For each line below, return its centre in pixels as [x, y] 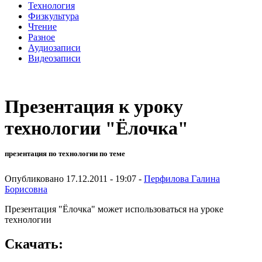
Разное [42, 37]
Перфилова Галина [182, 178]
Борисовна [26, 189]
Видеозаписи [54, 58]
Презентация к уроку [94, 107]
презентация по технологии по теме [65, 154]
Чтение [42, 26]
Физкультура [54, 16]
